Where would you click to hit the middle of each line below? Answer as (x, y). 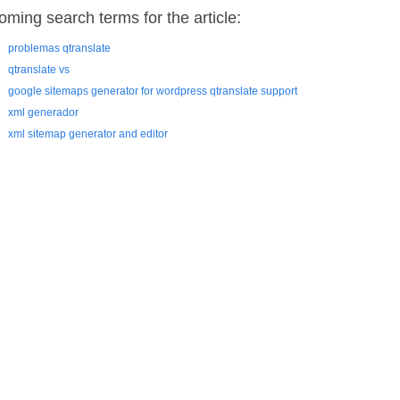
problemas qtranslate (59, 48)
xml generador (43, 112)
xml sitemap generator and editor (88, 134)
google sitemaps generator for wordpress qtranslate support (153, 91)
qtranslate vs (39, 70)
